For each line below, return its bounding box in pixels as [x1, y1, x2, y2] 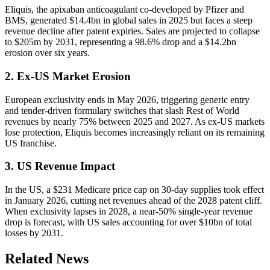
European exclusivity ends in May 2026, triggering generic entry [5, 94, 250, 105]
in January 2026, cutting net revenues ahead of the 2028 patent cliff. [5, 195, 262, 206]
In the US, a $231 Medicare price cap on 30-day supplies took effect [5, 184, 264, 195]
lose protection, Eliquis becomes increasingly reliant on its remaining [5, 127, 265, 137]
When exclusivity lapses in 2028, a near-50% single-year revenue [5, 206, 253, 217]
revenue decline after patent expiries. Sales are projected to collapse [5, 26, 260, 37]
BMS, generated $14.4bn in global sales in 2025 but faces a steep [5, 15, 253, 26]
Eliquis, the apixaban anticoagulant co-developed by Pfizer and [5, 4, 244, 15]
